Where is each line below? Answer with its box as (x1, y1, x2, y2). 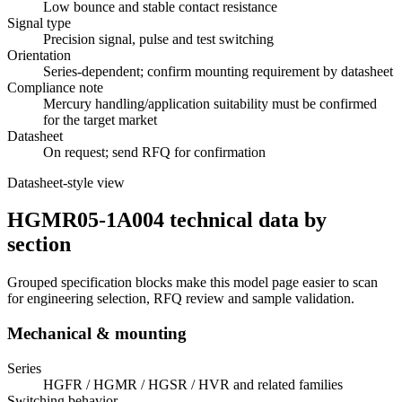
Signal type (7, 14, 71, 31)
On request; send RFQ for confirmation (43, 144, 266, 160)
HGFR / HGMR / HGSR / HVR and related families (43, 376, 343, 392)
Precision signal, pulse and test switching (43, 31, 274, 47)
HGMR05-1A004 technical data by (7, 208, 327, 232)
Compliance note (7, 79, 103, 95)
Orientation (7, 47, 71, 63)
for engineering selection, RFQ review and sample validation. (7, 291, 354, 307)
